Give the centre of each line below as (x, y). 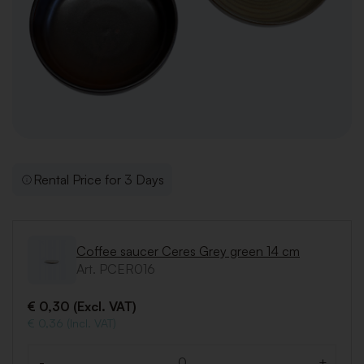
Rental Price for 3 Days (99, 180)
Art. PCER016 (116, 269)
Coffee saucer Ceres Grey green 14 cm (188, 251)
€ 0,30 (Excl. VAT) (82, 307)
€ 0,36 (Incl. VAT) (72, 323)
